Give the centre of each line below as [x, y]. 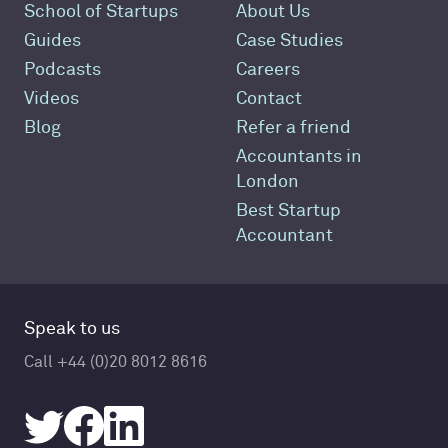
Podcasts [62, 70]
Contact [269, 99]
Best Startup [288, 211]
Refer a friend [293, 128]
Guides [52, 41]
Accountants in [299, 157]
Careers [268, 70]
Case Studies [289, 41]
